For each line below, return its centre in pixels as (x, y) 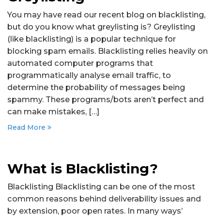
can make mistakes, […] (53, 111)
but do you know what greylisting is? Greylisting (101, 27)
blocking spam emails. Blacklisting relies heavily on (108, 51)
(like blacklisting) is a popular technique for (92, 39)
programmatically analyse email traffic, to (89, 75)
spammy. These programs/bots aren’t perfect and (106, 99)
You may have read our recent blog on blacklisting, (106, 15)
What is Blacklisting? (83, 169)
